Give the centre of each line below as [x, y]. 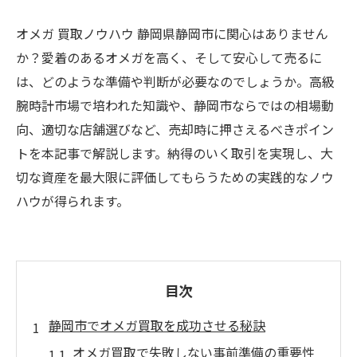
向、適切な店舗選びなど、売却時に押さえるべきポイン [175, 129]
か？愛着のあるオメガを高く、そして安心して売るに [169, 57]
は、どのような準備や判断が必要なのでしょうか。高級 [175, 81]
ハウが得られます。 [73, 201]
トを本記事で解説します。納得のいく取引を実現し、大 [175, 153]
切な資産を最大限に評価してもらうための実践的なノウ [175, 177]
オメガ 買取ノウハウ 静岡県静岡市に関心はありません [172, 33]
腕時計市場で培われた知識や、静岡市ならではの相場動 [175, 105]
